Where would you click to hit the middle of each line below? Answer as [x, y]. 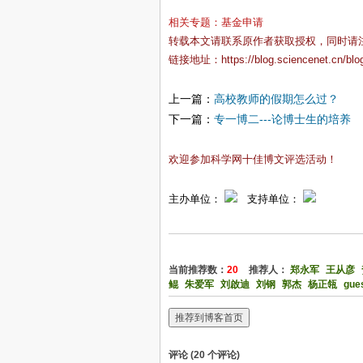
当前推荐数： [198, 270]
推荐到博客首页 [209, 317]
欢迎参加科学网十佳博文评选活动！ [253, 160]
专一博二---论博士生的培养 [282, 120]
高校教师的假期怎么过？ [276, 99]
